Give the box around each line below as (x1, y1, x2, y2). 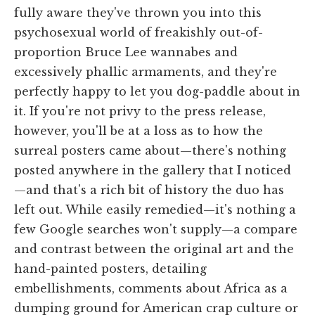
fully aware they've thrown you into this (14, 5, 262, 20)
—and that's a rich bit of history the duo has (14, 182, 284, 197)
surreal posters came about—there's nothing (14, 143, 286, 157)
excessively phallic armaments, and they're (14, 64, 277, 79)
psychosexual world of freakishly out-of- (14, 25, 263, 39)
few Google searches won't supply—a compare (14, 221, 297, 236)
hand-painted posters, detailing (14, 261, 207, 276)
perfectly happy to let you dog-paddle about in (14, 84, 300, 98)
